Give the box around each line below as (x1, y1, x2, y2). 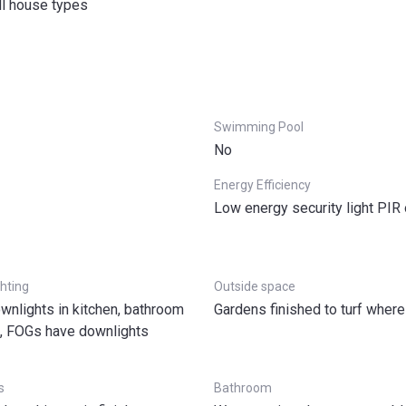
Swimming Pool (214, 120, 304, 134)
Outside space (214, 279, 295, 294)
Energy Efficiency (214, 178, 311, 192)
